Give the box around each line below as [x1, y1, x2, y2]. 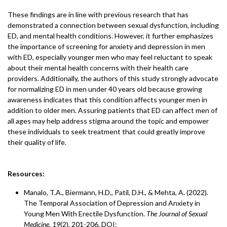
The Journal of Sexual [146, 209, 207, 218]
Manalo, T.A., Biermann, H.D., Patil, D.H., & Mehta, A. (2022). [24, 188, 208, 197]
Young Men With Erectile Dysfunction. [24, 209, 146, 218]
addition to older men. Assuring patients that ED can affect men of [8, 106, 217, 115]
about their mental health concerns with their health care [8, 63, 188, 72]
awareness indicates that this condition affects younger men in [8, 95, 207, 104]
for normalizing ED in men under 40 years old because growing [8, 85, 202, 93]
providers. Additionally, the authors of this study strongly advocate [8, 74, 218, 83]
